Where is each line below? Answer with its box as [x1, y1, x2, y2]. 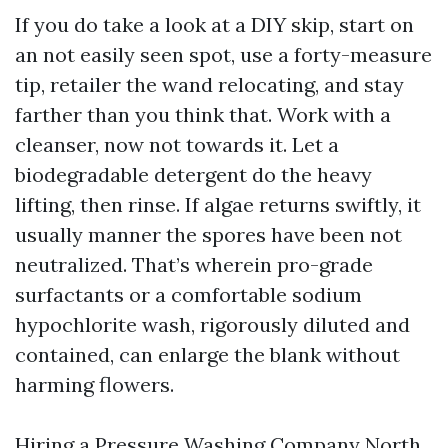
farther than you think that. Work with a [15, 102, 391, 127]
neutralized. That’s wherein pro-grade [15, 252, 373, 277]
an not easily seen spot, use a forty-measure [15, 42, 432, 67]
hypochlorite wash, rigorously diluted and [15, 312, 410, 337]
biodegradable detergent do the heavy [15, 162, 372, 187]
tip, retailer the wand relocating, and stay [15, 72, 404, 97]
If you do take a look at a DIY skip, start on [15, 12, 414, 37]
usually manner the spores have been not [15, 222, 402, 247]
